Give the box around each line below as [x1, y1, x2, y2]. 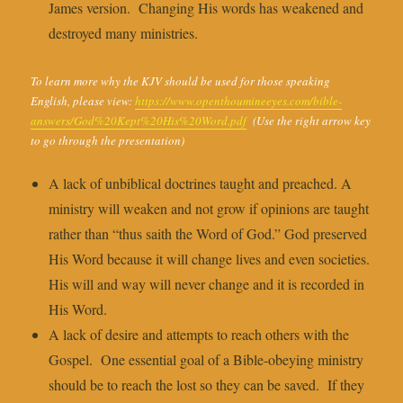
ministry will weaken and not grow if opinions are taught [49, 199, 370, 219]
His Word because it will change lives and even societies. [49, 249, 371, 269]
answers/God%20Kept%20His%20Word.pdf [31, 112, 247, 130]
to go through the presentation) [31, 132, 185, 149]
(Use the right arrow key [246, 112, 372, 130]
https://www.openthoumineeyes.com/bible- [135, 93, 343, 110]
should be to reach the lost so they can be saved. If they [49, 375, 365, 395]
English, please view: [31, 93, 136, 110]
